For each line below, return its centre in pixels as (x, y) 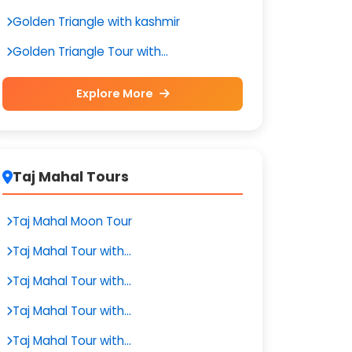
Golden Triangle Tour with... (90, 51)
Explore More (115, 93)
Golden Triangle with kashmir (96, 22)
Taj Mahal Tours (71, 177)
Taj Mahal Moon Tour (72, 221)
